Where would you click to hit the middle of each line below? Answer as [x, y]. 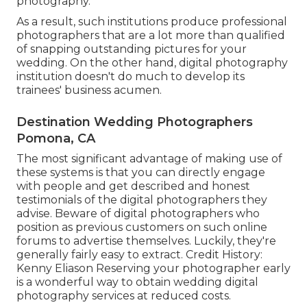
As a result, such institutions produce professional [152, 21]
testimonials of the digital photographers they [142, 199]
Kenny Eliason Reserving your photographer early [153, 268]
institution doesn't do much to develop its [131, 76]
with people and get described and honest [133, 186]
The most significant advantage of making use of [149, 158]
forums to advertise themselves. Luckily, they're [146, 241]
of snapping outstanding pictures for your [132, 49]
